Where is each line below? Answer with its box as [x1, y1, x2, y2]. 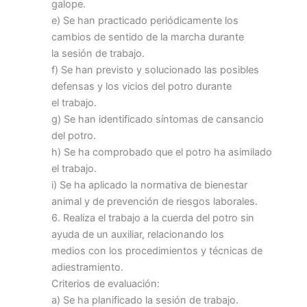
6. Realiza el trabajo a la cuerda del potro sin [51, 212, 254, 225]
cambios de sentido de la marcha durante [51, 31, 244, 44]
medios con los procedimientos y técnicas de [51, 245, 262, 258]
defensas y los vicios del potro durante [51, 80, 232, 93]
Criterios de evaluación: [51, 278, 160, 291]
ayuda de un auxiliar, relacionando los [51, 228, 224, 241]
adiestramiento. [51, 261, 123, 274]
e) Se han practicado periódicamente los [51, 14, 238, 27]
